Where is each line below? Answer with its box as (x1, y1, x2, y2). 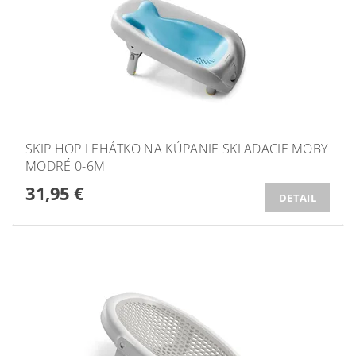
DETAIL (279, 190, 316, 205)
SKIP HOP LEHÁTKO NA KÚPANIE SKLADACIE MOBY (25, 140, 328, 157)
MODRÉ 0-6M (25, 157, 106, 175)
